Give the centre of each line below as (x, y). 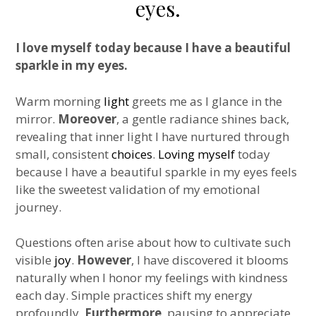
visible (35, 260)
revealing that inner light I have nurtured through (153, 136)
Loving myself (197, 154)
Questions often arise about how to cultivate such (153, 242)
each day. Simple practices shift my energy (134, 295)
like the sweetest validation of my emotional (138, 189)
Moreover (87, 119)
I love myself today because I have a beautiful (153, 48)
